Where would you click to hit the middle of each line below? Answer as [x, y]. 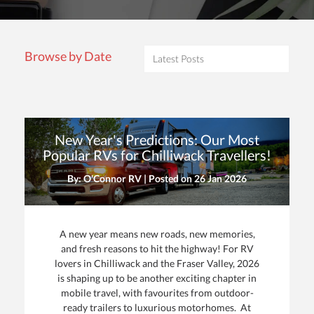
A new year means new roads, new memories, [157, 234]
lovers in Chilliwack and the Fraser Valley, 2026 [157, 264]
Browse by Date [68, 56]
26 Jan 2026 [220, 179]
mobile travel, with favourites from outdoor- [157, 293]
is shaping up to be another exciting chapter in [157, 278]
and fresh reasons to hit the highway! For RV [157, 249]
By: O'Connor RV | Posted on [131, 179]
